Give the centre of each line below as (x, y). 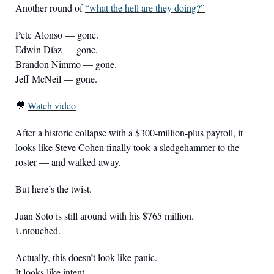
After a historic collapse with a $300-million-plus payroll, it (129, 133)
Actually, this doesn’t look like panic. (86, 257)
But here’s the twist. (54, 189)
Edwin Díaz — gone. (57, 50)
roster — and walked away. (68, 162)
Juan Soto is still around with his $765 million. (105, 216)
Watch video (52, 106)
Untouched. (38, 231)
